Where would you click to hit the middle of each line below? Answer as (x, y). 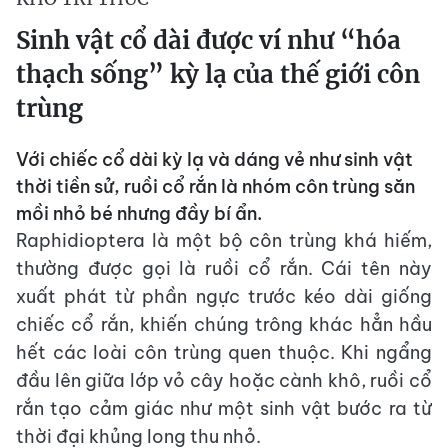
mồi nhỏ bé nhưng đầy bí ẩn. (139, 213)
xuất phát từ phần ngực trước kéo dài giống (224, 296)
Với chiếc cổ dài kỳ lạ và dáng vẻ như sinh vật (214, 159)
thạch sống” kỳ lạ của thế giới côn (218, 74)
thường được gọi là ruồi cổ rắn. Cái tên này (224, 268)
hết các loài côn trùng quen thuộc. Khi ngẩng (224, 352)
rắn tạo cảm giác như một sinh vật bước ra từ (224, 408)
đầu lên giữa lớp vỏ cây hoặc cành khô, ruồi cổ (224, 380)
